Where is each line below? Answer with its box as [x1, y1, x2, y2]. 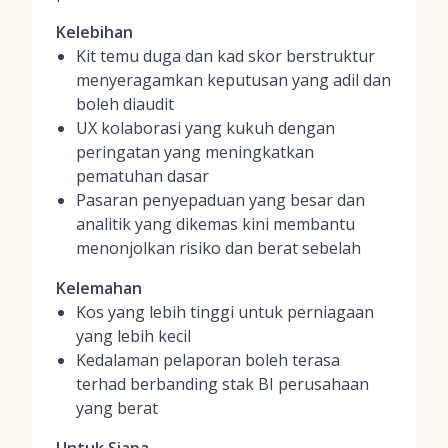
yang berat [76, 397, 158, 419]
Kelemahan [56, 277, 142, 299]
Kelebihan [56, 21, 133, 43]
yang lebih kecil [76, 325, 191, 347]
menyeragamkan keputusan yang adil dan [76, 69, 391, 91]
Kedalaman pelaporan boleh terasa [76, 349, 340, 371]
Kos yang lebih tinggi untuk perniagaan [76, 301, 374, 323]
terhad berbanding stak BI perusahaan [76, 373, 369, 395]
